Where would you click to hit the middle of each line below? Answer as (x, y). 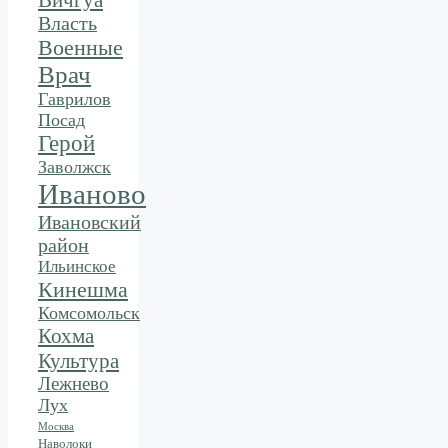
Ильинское (77, 267)
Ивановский (89, 222)
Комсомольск (89, 313)
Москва (56, 427)
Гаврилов (74, 99)
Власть (67, 24)
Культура (78, 361)
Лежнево (73, 384)
